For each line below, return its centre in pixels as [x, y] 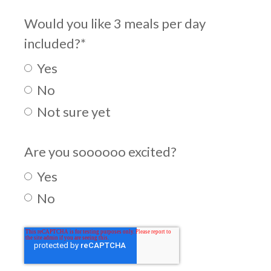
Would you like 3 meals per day [115, 23]
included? [52, 43]
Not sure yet [74, 111]
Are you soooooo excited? [100, 151]
